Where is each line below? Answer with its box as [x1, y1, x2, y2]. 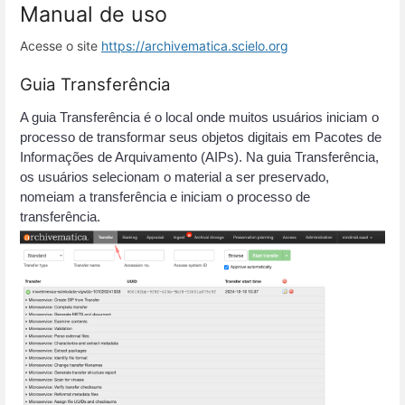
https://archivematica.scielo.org [101, 37, 288, 53]
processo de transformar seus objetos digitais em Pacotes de [20, 130, 381, 146]
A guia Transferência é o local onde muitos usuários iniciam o [20, 110, 379, 126]
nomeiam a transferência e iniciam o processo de [20, 190, 310, 205]
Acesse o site [20, 37, 101, 53]
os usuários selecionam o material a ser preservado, [20, 170, 329, 185]
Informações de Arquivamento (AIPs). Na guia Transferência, [20, 150, 379, 165]
